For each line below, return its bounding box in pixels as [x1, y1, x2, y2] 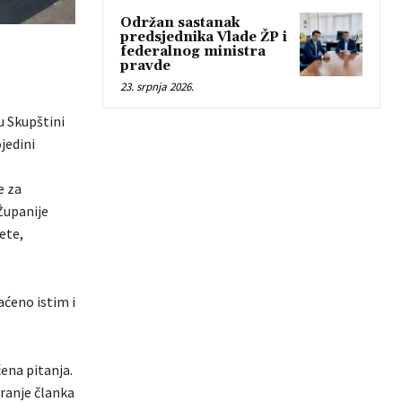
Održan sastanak [120, 14, 240, 32]
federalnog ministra [120, 43, 266, 61]
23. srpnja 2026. [120, 79, 194, 95]
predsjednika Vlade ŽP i [120, 29, 287, 47]
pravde [120, 57, 170, 75]
